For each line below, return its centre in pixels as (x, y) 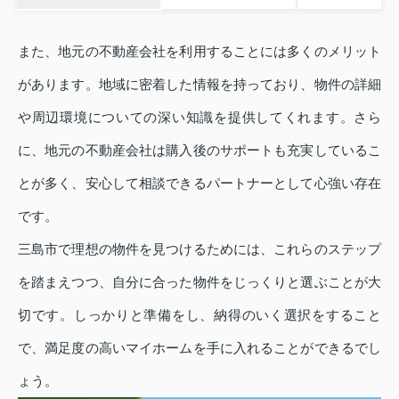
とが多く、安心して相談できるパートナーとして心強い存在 (199, 183)
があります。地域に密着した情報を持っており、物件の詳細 (199, 84)
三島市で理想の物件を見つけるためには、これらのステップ (199, 248)
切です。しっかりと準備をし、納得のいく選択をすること (199, 314)
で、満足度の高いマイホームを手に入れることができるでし (199, 347)
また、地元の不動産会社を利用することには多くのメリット (199, 51)
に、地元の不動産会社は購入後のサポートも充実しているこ (199, 150)
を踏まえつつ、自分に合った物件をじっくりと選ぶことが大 (199, 281)
